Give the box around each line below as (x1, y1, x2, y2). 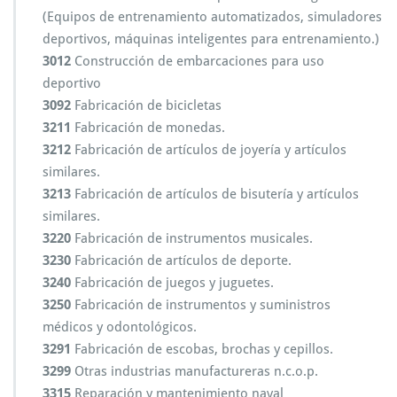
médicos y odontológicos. (43, 319, 197, 335)
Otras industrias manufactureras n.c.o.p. (71, 363, 318, 379)
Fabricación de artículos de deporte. (71, 253, 292, 269)
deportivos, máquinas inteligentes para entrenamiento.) (43, 31, 379, 47)
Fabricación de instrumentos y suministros (71, 297, 331, 313)
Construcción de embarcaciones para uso (71, 53, 324, 69)
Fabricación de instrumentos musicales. (71, 230, 313, 246)
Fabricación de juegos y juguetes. (71, 275, 274, 291)
